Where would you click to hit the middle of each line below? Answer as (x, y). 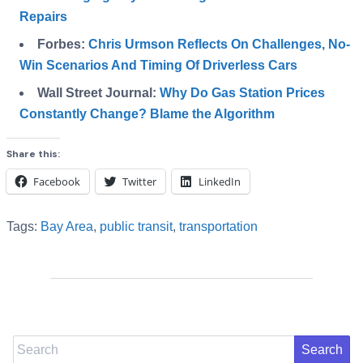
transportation (218, 227)
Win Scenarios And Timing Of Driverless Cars (158, 66)
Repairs (43, 17)
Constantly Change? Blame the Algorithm (147, 114)
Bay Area (67, 227)
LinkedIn (220, 182)
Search (33, 345)
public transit (136, 227)
